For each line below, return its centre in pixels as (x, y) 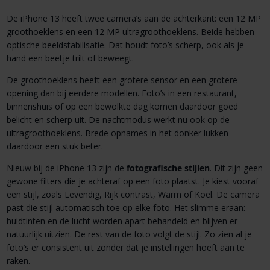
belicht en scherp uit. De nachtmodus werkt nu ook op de (118, 120)
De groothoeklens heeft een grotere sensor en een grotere (122, 80)
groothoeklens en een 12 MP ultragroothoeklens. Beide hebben (130, 32)
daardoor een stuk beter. (55, 146)
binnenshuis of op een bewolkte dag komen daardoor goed (122, 107)
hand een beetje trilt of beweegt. (70, 58)
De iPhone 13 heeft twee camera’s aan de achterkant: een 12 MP (133, 19)
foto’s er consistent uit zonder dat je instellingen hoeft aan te (125, 248)
